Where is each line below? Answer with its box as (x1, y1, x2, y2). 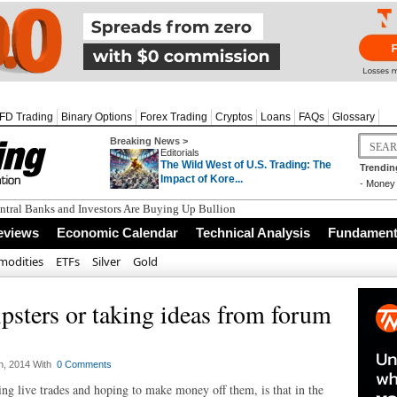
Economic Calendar (57, 225, 178, 240)
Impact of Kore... (160, 173, 243, 185)
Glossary (332, 111, 375, 123)
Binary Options (61, 111, 132, 123)
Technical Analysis (196, 225, 310, 240)
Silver (92, 253, 121, 269)
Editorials (160, 147, 199, 158)
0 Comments (57, 359, 112, 370)
